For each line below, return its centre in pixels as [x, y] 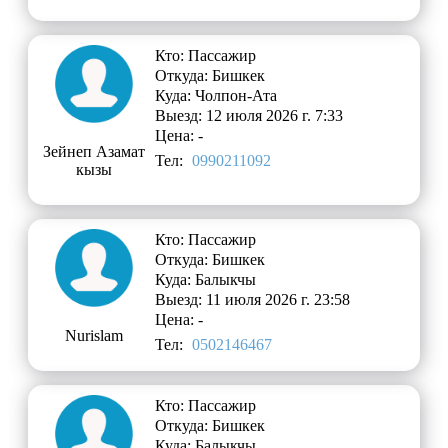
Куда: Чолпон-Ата [216, 95]
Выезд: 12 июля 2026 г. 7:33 [249, 115]
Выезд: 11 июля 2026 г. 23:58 [253, 299]
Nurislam [93, 335]
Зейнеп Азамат [93, 151]
